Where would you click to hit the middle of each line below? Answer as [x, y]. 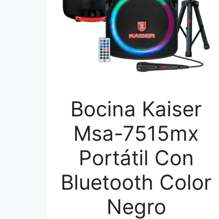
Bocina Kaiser [136, 109]
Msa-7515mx [136, 133]
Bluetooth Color [136, 182]
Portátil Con [136, 158]
